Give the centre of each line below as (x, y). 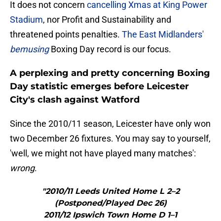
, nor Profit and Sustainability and (107, 20)
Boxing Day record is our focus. (110, 49)
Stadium (26, 20)
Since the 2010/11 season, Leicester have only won (110, 124)
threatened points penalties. (66, 35)
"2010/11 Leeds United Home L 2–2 (110, 191)
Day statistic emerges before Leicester (99, 87)
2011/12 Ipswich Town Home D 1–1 (110, 215)
